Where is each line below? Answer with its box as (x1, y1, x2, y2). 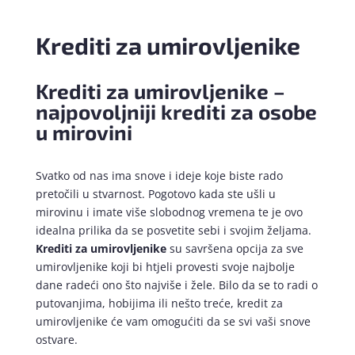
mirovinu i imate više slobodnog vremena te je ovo (35, 204, 303, 220)
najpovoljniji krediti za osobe (35, 99, 317, 124)
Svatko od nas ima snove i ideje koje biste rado (35, 168, 283, 184)
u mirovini (35, 120, 132, 145)
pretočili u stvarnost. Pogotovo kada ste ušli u (35, 186, 276, 202)
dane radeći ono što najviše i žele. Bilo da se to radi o (35, 277, 318, 293)
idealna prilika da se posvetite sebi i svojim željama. (35, 223, 311, 239)
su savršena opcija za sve (166, 241, 303, 257)
